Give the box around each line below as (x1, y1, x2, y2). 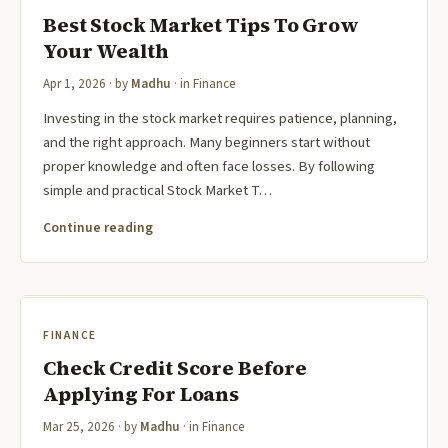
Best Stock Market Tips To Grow (43, 11, 359, 40)
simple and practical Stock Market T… (43, 180, 272, 202)
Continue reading (43, 218, 153, 238)
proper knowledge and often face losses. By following (43, 156, 375, 178)
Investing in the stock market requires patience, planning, (43, 108, 397, 130)
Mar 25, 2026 (43, 418, 115, 437)
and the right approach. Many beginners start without (43, 132, 370, 154)
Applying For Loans (43, 380, 240, 409)
